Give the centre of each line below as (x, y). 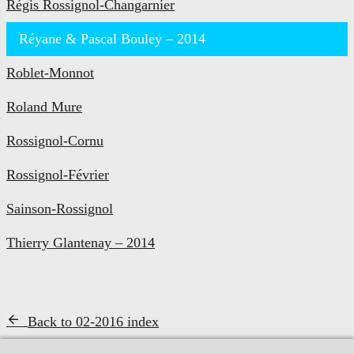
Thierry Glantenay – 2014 (81, 242)
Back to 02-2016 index (93, 321)
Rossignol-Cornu (55, 140)
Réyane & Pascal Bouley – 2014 (112, 38)
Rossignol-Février (58, 174)
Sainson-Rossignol (60, 208)
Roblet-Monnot (50, 72)
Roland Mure (44, 106)
